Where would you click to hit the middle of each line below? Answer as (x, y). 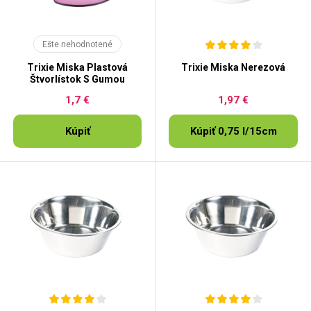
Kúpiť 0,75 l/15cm (233, 131)
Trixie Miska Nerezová (233, 67)
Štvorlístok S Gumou (77, 79)
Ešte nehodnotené (77, 44)
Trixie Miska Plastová (77, 67)
